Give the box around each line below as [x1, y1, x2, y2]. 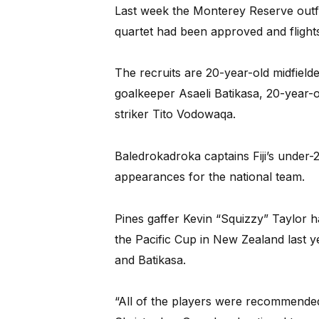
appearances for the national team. [114, 169, 305, 184]
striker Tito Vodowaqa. [114, 107, 236, 122]
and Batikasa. [114, 252, 186, 267]
